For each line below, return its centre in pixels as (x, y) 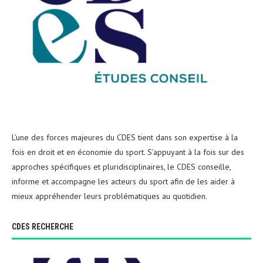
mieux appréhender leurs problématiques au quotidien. (109, 196)
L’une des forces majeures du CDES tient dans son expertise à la (125, 138)
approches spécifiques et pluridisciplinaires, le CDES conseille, (121, 167)
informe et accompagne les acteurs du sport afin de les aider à (123, 182)
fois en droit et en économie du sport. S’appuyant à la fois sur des (128, 152)
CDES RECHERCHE (43, 227)
